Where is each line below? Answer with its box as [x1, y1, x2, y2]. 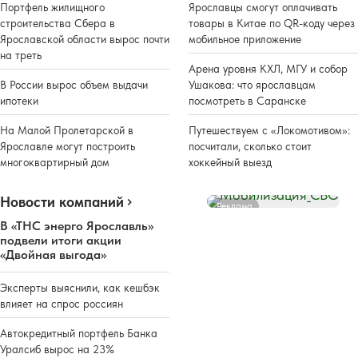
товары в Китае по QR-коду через [189, 16, 355, 30]
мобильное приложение [189, 32, 301, 46]
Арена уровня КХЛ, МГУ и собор [189, 62, 348, 75]
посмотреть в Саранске [189, 93, 306, 107]
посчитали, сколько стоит [189, 139, 312, 153]
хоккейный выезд [189, 155, 272, 169]
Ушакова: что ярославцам [189, 78, 316, 91]
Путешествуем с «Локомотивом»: [189, 123, 350, 137]
